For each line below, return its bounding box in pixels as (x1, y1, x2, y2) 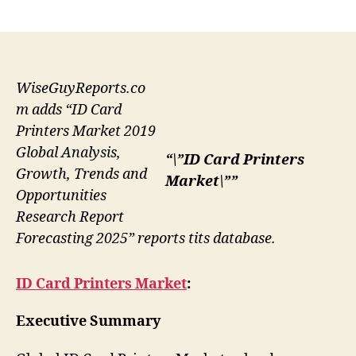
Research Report (16, 208, 124, 227)
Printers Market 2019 (16, 122, 156, 141)
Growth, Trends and (16, 165, 147, 184)
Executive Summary (16, 312, 161, 331)
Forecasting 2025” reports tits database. (16, 230, 276, 249)
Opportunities (16, 187, 106, 206)
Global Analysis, (16, 144, 121, 163)
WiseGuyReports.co (16, 79, 145, 99)
